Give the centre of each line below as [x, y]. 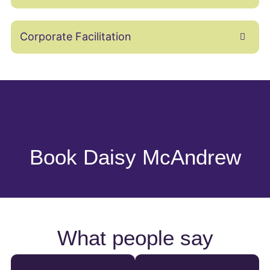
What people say [135, 238]
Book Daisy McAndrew [135, 157]
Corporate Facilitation [75, 37]
